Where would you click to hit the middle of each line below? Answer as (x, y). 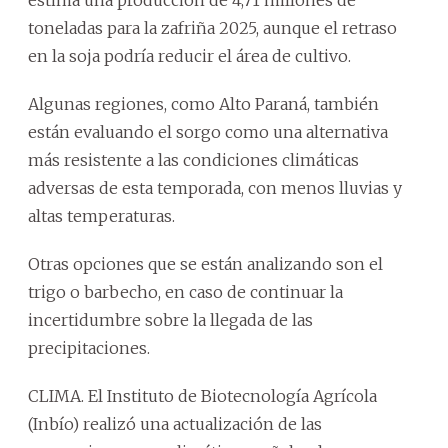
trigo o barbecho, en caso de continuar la (185, 291)
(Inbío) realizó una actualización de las (175, 423)
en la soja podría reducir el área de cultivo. (189, 55)
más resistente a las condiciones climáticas (193, 159)
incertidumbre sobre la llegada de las (170, 319)
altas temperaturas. (101, 215)
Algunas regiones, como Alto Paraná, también (203, 103)
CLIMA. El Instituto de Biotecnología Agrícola (202, 395)
